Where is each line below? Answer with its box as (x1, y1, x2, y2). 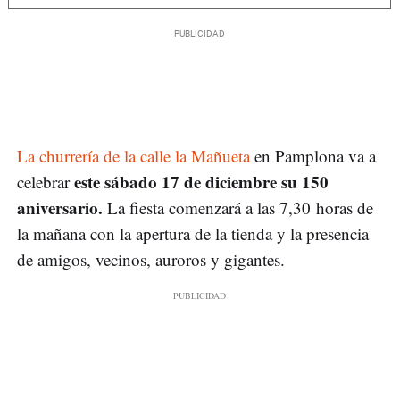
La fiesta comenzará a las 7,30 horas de (107, 196, 373, 220)
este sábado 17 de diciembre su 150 (70, 170, 329, 195)
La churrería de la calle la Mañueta (17, 145, 250, 168)
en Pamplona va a (250, 145, 376, 168)
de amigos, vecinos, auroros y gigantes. (17, 248, 285, 271)
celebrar (17, 171, 70, 194)
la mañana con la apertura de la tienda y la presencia (17, 222, 369, 246)
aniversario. (17, 196, 107, 221)
